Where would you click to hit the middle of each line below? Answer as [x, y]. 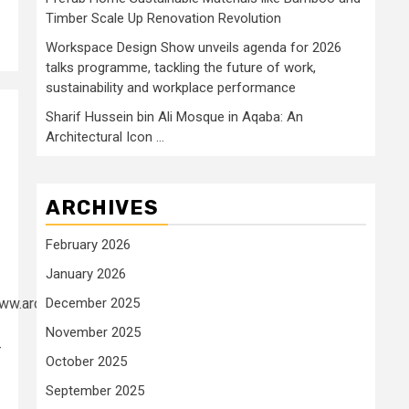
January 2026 [86, 273]
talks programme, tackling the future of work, [181, 67]
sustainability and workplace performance [171, 87]
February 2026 [88, 244]
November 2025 [93, 332]
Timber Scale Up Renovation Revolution [163, 18]
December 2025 [93, 303]
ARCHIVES [102, 207]
